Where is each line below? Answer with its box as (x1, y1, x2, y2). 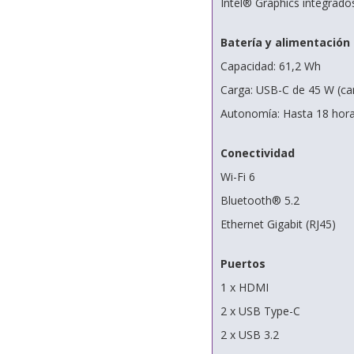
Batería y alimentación (220, 35, 350, 50)
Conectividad (220, 145, 295, 160)
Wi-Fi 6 (220, 169, 255, 184)
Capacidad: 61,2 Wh (220, 58, 321, 73)
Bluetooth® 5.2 (220, 193, 299, 208)
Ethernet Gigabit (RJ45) (220, 217, 336, 232)
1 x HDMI (220, 280, 269, 295)
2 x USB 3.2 (220, 327, 279, 342)
